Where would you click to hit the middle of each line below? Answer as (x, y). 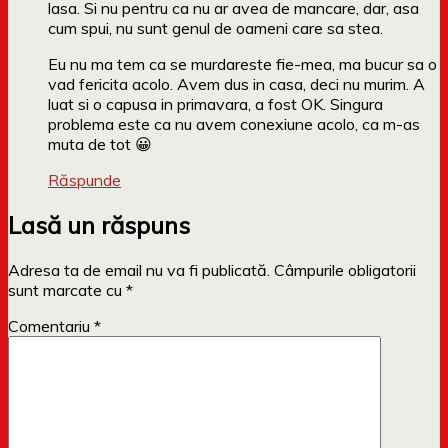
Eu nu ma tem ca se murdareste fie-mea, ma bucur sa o (242, 64)
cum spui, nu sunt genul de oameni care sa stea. (215, 28)
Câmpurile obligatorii (345, 270)
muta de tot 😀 (100, 144)
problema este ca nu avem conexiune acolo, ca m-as (234, 124)
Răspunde (84, 180)
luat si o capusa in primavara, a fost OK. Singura (215, 104)
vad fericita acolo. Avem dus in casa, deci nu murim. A (236, 84)
